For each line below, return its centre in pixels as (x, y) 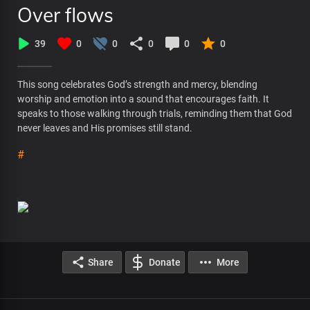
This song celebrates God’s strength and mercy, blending (137, 84)
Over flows (65, 15)
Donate (165, 262)
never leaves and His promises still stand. (105, 128)
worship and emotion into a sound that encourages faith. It (143, 99)
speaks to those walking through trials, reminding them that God (155, 113)
